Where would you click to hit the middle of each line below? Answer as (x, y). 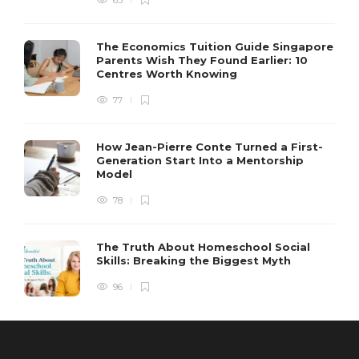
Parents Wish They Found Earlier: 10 (202, 61)
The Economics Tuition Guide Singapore (215, 47)
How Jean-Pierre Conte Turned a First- (210, 147)
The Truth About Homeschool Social (203, 247)
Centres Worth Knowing (168, 74)
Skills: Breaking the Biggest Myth (195, 261)
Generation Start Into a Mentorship (200, 161)
